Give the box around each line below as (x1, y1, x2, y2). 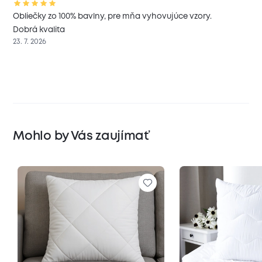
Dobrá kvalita (13, 26, 65, 33)
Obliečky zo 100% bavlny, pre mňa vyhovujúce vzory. (13, 12, 212, 20)
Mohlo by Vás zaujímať (13, 131, 149, 143)
